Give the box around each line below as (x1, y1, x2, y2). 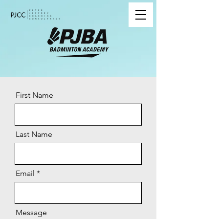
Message (16, 208, 47, 217)
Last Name (16, 130, 52, 139)
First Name (16, 90, 53, 100)
